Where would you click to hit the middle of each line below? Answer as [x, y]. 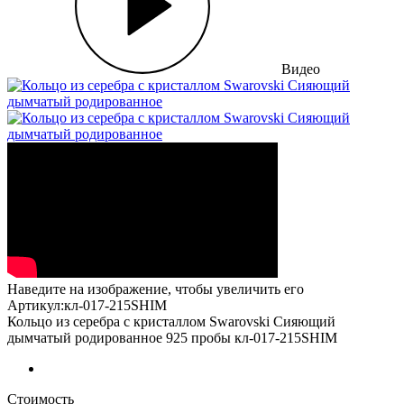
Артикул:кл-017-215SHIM [87, 305]
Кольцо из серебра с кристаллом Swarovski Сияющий [171, 321]
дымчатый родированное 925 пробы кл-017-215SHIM [172, 338]
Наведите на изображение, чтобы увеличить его [156, 289]
